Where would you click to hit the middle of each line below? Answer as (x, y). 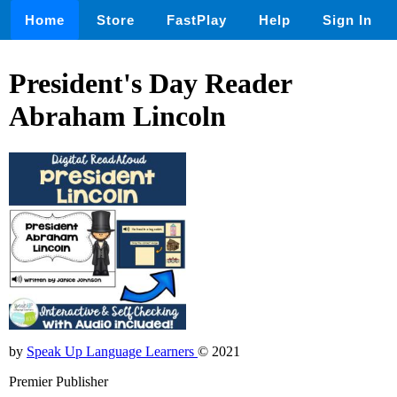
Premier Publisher (58, 381)
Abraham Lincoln (117, 117)
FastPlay (197, 20)
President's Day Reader (150, 84)
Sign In (347, 20)
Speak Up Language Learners (112, 351)
